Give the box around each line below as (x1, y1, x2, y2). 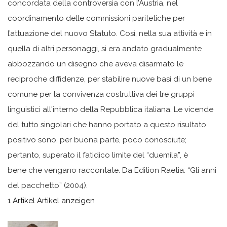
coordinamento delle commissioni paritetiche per (8, 14, 185, 23)
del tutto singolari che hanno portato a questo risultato (8, 120, 206, 130)
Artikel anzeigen (37, 196, 95, 206)
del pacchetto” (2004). (8, 181, 88, 191)
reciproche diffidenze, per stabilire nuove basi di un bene (8, 74, 212, 84)
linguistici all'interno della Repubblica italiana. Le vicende (8, 105, 213, 115)
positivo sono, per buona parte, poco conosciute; (8, 135, 186, 145)
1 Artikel (8, 196, 35, 206)
